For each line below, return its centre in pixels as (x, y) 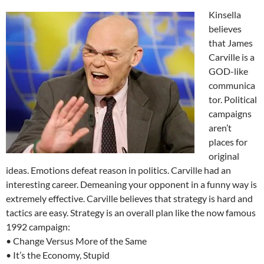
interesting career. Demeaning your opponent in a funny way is (131, 184)
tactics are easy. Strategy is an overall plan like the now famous (131, 213)
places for (228, 142)
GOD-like (228, 71)
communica (232, 85)
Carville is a (232, 57)
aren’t (220, 128)
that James (231, 43)
